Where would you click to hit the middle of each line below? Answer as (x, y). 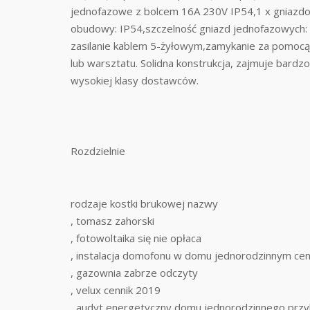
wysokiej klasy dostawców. (135, 80)
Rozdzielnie (98, 151)
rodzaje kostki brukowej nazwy (144, 203)
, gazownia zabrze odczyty (134, 273)
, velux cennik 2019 (116, 290)
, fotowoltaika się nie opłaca (136, 238)
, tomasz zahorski (112, 221)
